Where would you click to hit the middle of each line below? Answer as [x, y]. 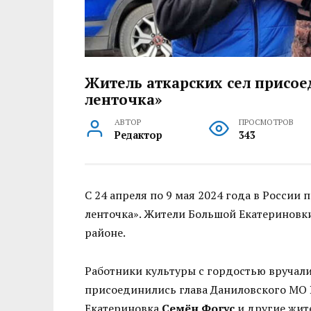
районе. [105, 233]
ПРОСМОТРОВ [266, 122]
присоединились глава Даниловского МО [197, 289]
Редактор [139, 135]
